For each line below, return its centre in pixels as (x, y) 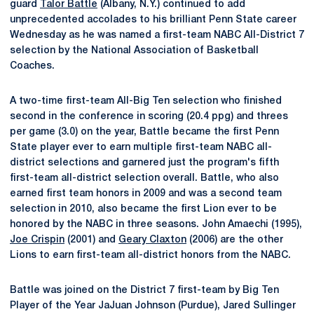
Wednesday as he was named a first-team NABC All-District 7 (157, 35)
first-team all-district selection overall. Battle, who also (144, 178)
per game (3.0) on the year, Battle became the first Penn (144, 132)
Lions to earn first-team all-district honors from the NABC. (150, 255)
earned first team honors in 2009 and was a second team (146, 194)
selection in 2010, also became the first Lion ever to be (143, 209)
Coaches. (32, 66)
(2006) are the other (235, 240)
